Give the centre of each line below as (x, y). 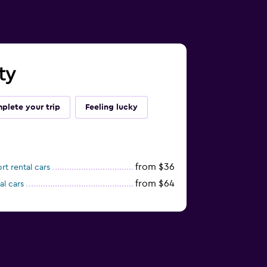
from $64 (155, 184)
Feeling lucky (111, 108)
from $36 (155, 167)
